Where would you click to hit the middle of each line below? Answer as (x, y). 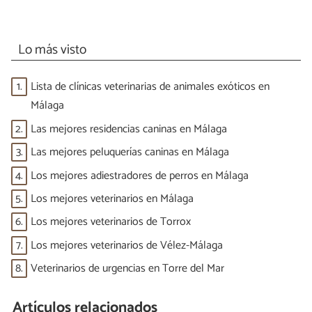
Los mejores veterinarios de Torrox (111, 222)
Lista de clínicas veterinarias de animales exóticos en (150, 87)
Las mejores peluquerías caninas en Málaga (130, 153)
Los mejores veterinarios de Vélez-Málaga (127, 245)
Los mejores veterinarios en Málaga (112, 199)
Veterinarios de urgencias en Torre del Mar (127, 269)
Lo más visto (52, 49)
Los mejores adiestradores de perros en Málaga (140, 175)
